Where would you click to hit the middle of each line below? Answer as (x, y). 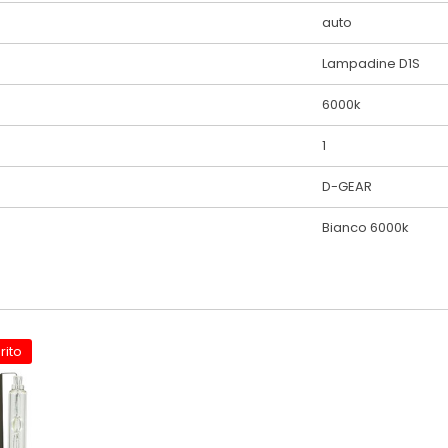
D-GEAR (347, 186)
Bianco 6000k (365, 227)
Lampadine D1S (371, 63)
